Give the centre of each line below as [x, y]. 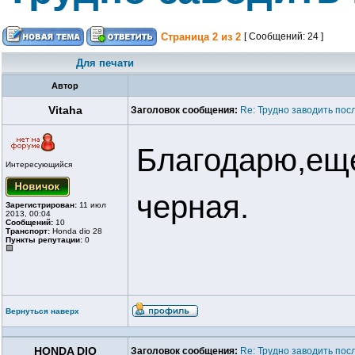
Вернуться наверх [42, 311]
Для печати [105, 63]
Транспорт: [28, 231]
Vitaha [65, 110]
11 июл [92, 205]
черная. [193, 207]
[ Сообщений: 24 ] [284, 36]
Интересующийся [39, 164]
